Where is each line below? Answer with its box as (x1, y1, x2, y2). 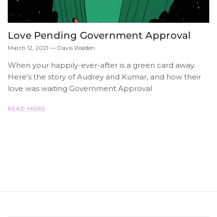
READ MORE (8, 105, 46, 112)
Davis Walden (57, 44, 95, 52)
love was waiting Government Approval (8, 84, 152, 93)
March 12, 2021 (8, 44, 48, 52)
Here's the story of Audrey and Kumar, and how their (8, 72, 201, 82)
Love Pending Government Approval (8, 30, 191, 42)
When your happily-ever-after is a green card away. (8, 61, 195, 70)
